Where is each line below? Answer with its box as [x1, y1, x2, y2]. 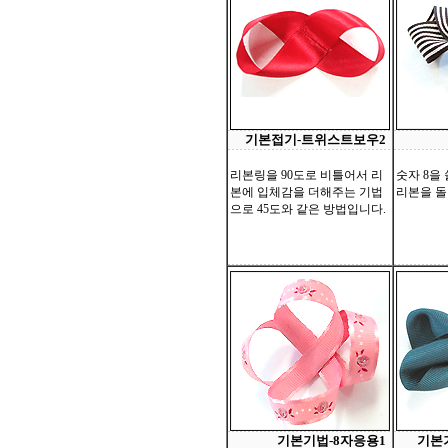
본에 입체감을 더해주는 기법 [230, 185, 383, 199]
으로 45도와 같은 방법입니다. [230, 202, 386, 216]
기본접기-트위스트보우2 [245, 132, 386, 147]
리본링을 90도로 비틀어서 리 [230, 168, 383, 182]
